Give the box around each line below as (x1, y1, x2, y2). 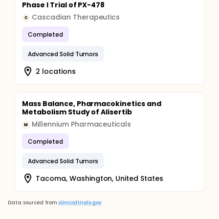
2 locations (36, 66, 76, 76)
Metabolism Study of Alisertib (22, 107, 132, 117)
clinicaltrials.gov (58, 199, 102, 206)
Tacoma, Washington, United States (36, 173, 164, 183)
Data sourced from (8, 199, 57, 206)
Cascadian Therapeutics (32, 12, 120, 22)
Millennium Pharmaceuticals (32, 119, 131, 129)
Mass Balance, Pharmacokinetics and (22, 99, 161, 109)
